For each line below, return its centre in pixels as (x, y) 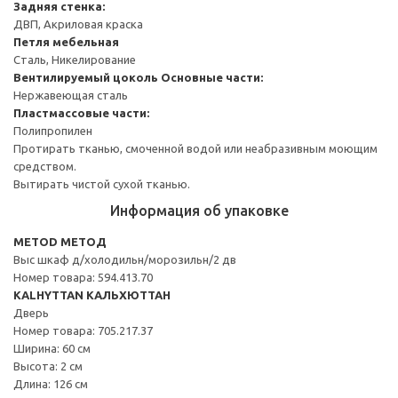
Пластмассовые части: (81, 112)
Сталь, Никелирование (75, 59)
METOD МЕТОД (60, 241)
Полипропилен (53, 130)
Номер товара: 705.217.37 (83, 330)
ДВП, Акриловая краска (78, 24)
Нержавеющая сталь (71, 95)
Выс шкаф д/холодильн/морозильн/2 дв (125, 259)
